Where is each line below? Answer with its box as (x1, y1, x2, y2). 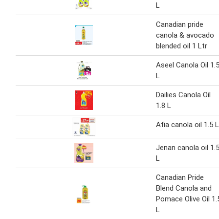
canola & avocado (156, 30, 214, 40)
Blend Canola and (156, 183, 212, 193)
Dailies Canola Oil (156, 90, 211, 99)
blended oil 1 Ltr (156, 41, 207, 50)
